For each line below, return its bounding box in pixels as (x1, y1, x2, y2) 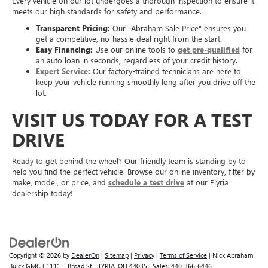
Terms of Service (160, 251, 207, 260)
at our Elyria (184, 177, 229, 188)
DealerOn (71, 251, 99, 260)
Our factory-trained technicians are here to (90, 66, 241, 77)
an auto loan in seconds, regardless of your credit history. (36, 55, 237, 66)
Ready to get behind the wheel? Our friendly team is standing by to (12, 156, 246, 166)
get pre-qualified (178, 44, 240, 55)
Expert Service (36, 66, 88, 77)
